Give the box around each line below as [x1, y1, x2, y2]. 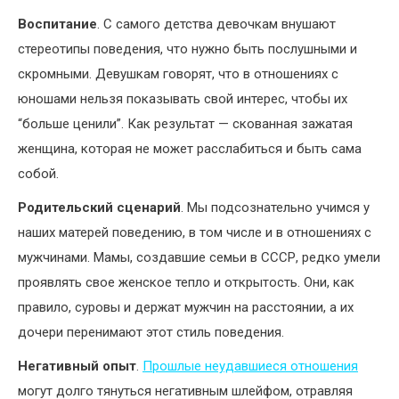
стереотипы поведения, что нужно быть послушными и [18, 41, 357, 58]
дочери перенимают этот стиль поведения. [18, 324, 284, 341]
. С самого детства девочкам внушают [97, 16, 336, 33]
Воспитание [18, 16, 97, 33]
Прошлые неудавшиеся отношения [142, 358, 358, 375]
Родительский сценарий [18, 199, 181, 216]
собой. [18, 166, 59, 183]
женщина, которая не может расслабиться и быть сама [18, 141, 362, 158]
